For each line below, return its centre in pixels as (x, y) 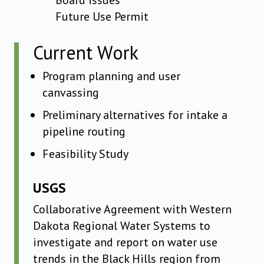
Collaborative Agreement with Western (132, 209)
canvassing (71, 93)
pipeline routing (84, 132)
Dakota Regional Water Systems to (122, 226)
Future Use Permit (102, 17)
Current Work (86, 53)
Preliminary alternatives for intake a (135, 115)
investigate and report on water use (125, 242)
